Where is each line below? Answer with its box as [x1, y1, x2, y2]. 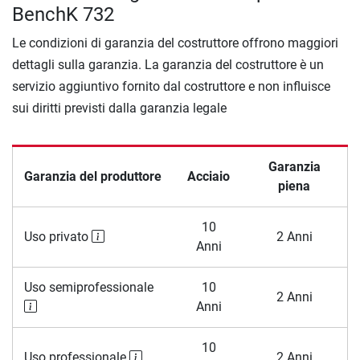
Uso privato [23, 229, 92, 245]
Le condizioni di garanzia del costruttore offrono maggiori [12, 35, 338, 51]
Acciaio [187, 169, 230, 185]
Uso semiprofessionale [23, 280, 153, 296]
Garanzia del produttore [23, 169, 162, 185]
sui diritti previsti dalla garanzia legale [12, 100, 227, 117]
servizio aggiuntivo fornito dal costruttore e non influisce [12, 79, 330, 95]
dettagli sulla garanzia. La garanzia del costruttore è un [12, 57, 324, 73]
